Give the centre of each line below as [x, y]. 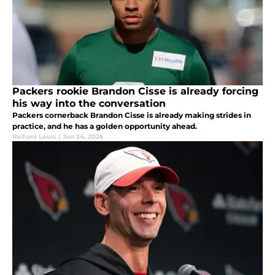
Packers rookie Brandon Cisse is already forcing [135, 91]
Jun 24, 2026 [83, 137]
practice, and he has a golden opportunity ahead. [105, 126]
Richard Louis [34, 137]
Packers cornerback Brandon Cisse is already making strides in [132, 115]
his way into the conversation [89, 104]
